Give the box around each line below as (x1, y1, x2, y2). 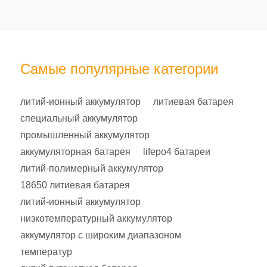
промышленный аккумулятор (20, 130, 150, 140)
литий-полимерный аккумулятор (20, 163, 163, 173)
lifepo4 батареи (143, 147, 210, 157)
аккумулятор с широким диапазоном (20, 230, 181, 240)
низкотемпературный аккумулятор (20, 213, 172, 223)
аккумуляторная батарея (20, 147, 131, 157)
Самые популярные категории (20, 60, 218, 77)
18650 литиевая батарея (20, 180, 130, 190)
